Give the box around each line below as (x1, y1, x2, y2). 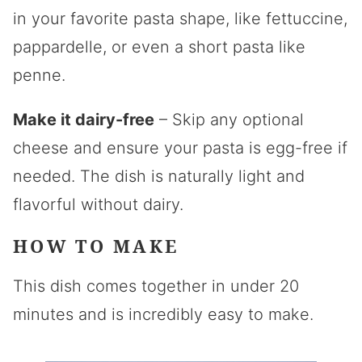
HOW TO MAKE (13, 233, 179, 258)
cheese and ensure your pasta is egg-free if (13, 137, 347, 158)
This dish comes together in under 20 (13, 276, 299, 296)
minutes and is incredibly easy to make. (13, 304, 314, 324)
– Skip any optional (154, 109, 304, 129)
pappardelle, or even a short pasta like (13, 36, 305, 57)
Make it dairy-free (13, 109, 154, 129)
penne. (13, 65, 65, 85)
